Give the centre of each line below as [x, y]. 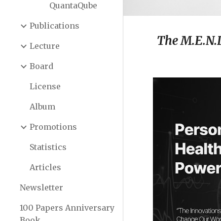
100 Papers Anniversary [67, 208]
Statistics [48, 147]
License [45, 86]
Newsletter [41, 187]
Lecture [45, 46]
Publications [55, 26]
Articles [45, 167]
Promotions [53, 127]
